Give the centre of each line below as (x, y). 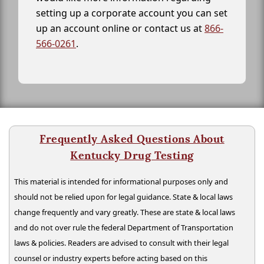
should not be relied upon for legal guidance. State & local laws (123, 197)
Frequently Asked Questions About (132, 139)
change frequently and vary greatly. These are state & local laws (125, 212)
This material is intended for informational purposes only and (121, 182)
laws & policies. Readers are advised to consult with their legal (121, 243)
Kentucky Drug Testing (132, 156)
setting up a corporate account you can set (132, 13)
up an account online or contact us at (120, 29)
